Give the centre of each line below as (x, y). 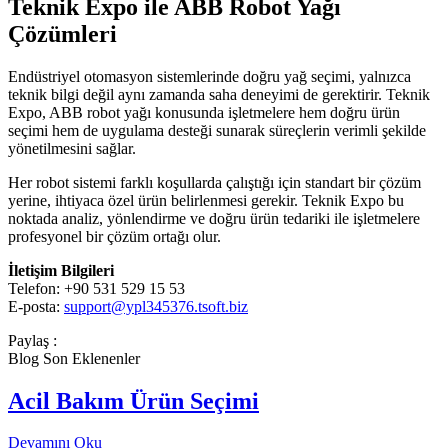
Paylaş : (32, 340)
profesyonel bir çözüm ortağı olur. (114, 236)
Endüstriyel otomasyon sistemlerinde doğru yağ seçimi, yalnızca (209, 76)
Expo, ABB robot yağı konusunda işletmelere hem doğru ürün (204, 112)
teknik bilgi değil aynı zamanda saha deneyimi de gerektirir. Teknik (219, 94)
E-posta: (36, 306)
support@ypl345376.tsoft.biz (156, 306)
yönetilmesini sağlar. (72, 148)
